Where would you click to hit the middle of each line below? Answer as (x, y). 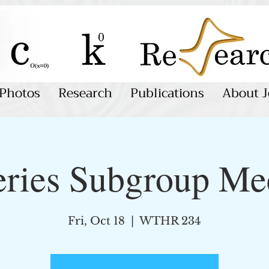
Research (85, 93)
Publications (167, 93)
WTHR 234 (170, 221)
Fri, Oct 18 (96, 221)
